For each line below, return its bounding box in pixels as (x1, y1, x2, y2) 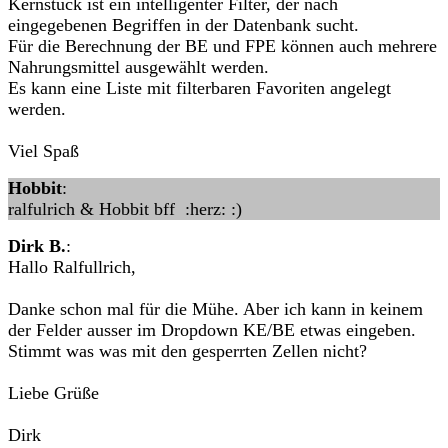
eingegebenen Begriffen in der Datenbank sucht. (8, 15, 359, 35)
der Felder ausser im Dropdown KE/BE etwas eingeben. (8, 320, 416, 340)
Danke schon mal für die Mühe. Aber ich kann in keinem (8, 299, 423, 319)
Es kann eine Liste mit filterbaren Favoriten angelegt (8, 78, 391, 98)
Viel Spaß (8, 141, 79, 161)
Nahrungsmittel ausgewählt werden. (8, 57, 269, 77)
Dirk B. (8, 236, 66, 256)
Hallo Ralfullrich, (8, 257, 136, 277)
